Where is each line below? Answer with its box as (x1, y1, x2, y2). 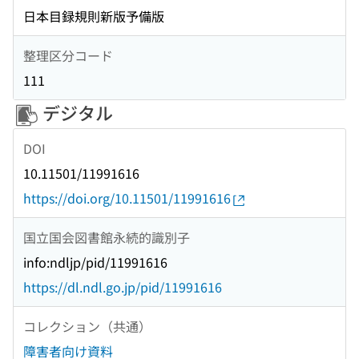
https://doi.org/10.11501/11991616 (23, 188, 231, 208)
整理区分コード (23, 45, 113, 65)
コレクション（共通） (23, 316, 151, 336)
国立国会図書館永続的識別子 (23, 227, 190, 247)
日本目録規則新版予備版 (23, 6, 164, 26)
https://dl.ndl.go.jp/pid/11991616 (23, 277, 222, 297)
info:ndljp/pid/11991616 (23, 252, 167, 272)
